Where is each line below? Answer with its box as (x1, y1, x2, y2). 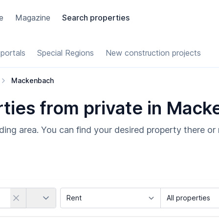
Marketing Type (60, 188, 114, 197)
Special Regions (37, 48, 94, 58)
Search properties (62, 12, 130, 22)
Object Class (160, 188, 204, 197)
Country (26, 188, 52, 197)
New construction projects (106, 48, 201, 58)
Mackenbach (11, 76, 54, 85)
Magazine (15, 12, 51, 22)
